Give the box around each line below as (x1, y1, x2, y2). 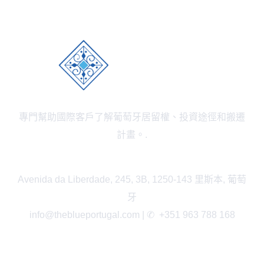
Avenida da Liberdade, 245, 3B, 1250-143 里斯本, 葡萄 (18, 174, 246, 184)
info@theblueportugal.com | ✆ (29, 209, 157, 220)
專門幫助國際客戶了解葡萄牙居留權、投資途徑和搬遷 (19, 111, 245, 122)
